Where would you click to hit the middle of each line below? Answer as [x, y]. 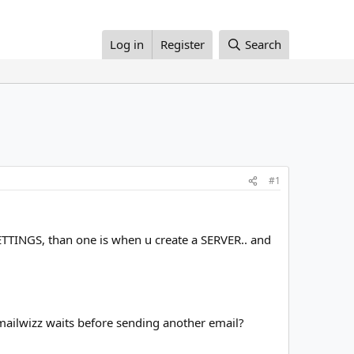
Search [263, 45]
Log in [127, 45]
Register [183, 45]
